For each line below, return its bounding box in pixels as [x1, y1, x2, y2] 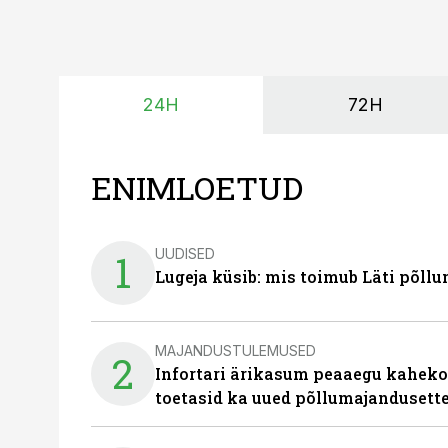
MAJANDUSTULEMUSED [155, 341, 316, 359]
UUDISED [155, 244, 215, 262]
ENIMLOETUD [91, 166, 303, 209]
